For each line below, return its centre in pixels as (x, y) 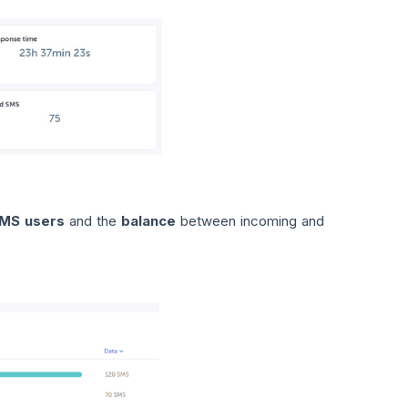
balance (148, 220)
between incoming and (250, 220)
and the (92, 220)
